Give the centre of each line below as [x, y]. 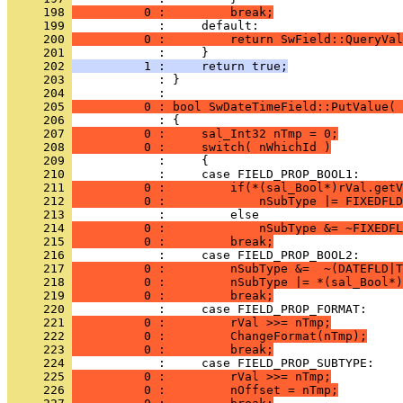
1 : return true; [180, 66]
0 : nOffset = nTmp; [205, 390]
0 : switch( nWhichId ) [201, 147]
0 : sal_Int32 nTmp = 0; [205, 134]
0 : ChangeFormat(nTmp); [219, 336]
